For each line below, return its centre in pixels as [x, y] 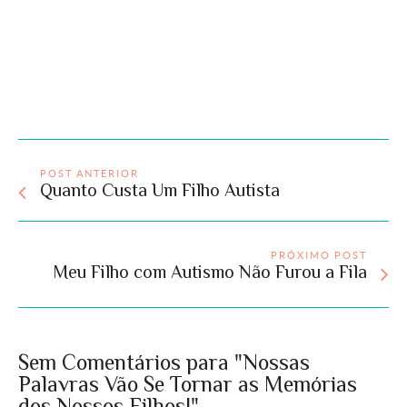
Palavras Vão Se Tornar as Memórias [188, 384]
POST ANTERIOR [89, 174]
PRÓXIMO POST [319, 256]
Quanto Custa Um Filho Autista [160, 190]
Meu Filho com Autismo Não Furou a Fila [210, 272]
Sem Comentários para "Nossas [164, 362]
